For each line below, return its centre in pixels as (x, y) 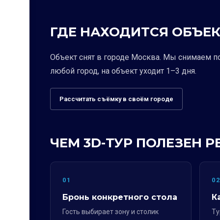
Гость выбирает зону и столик (110, 212)
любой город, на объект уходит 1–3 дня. (123, 71)
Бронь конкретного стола (120, 197)
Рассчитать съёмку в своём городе (116, 99)
